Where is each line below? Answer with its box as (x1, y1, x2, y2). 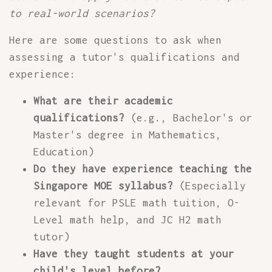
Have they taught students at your (33, 248, 234, 260)
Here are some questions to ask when (9, 34, 222, 46)
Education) (33, 146, 94, 158)
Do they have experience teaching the (33, 163, 252, 175)
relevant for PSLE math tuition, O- (33, 197, 240, 209)
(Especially (173, 180, 246, 192)
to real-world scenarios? (9, 7, 155, 19)
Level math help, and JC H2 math (33, 214, 222, 226)
